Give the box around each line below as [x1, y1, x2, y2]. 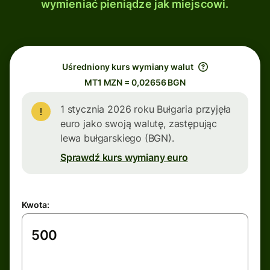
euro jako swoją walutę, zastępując [60, 118, 218, 130]
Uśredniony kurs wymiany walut [62, 61, 193, 72]
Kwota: [22, 199, 49, 210]
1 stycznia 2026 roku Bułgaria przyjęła [60, 103, 231, 115]
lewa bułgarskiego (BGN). [60, 132, 174, 144]
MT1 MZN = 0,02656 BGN [84, 77, 186, 87]
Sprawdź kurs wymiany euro [60, 151, 188, 163]
